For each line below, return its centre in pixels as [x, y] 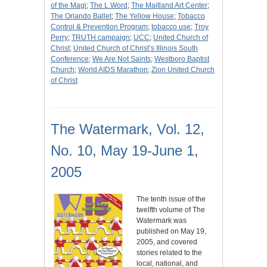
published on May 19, [171, 232]
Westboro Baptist [182, 59]
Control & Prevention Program [99, 27]
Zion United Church [183, 70]
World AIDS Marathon [113, 70]
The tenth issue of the [171, 199]
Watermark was [162, 221]
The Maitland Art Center [169, 6]
